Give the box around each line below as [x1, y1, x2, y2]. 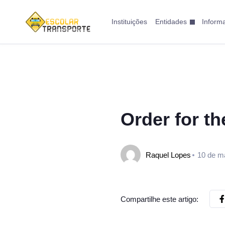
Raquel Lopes [146, 150, 191, 159]
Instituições [111, 18, 147, 26]
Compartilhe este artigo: [121, 194, 198, 203]
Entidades [155, 18, 187, 26]
